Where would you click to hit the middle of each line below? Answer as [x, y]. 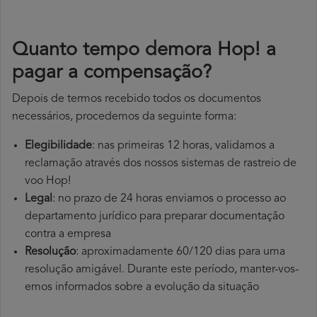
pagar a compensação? [112, 74]
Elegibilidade [58, 146]
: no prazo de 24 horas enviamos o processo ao [169, 199]
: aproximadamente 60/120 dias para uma [180, 252]
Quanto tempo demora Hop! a [144, 51]
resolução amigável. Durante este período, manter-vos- [162, 270]
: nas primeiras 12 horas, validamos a [183, 146]
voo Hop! [48, 181]
